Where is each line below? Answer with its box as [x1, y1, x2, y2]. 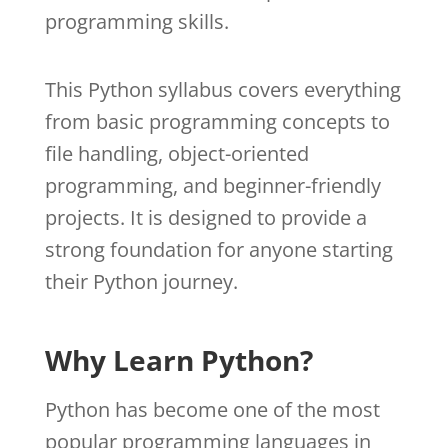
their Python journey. [44, 267, 238, 295]
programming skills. [44, 7, 229, 35]
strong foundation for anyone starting [44, 235, 393, 263]
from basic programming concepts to [44, 107, 390, 135]
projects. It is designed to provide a [44, 203, 367, 231]
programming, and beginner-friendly [44, 171, 381, 199]
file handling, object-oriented [44, 139, 309, 167]
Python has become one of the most [44, 395, 380, 423]
